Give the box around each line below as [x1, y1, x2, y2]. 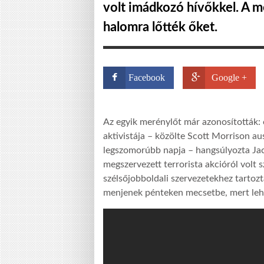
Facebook [128, 72, 165, 82]
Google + [212, 72, 247, 82]
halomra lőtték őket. [103, 21, 217, 34]
